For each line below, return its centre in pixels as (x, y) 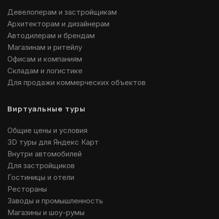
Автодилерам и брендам (51, 35)
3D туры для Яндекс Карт (53, 142)
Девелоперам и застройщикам (62, 12)
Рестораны (27, 189)
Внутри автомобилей (44, 154)
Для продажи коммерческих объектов (77, 82)
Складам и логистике (45, 71)
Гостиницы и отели (41, 177)
